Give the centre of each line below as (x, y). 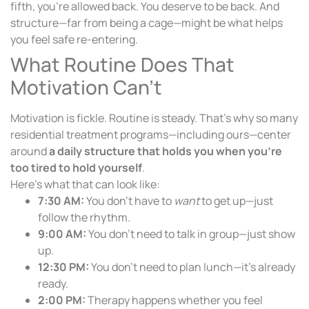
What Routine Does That (122, 64)
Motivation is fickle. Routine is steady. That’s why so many (154, 118)
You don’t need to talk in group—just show (191, 234)
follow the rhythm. (84, 218)
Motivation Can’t (86, 87)
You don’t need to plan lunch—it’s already (192, 267)
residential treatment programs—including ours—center (151, 135)
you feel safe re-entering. (74, 40)
